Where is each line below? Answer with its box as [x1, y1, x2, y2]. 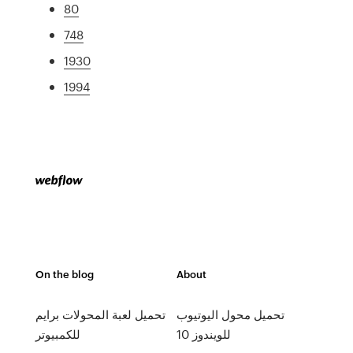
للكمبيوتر [35, 325, 80, 343]
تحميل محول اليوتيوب [176, 306, 284, 323]
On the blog [35, 266, 94, 281]
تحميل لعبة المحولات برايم [35, 306, 165, 323]
